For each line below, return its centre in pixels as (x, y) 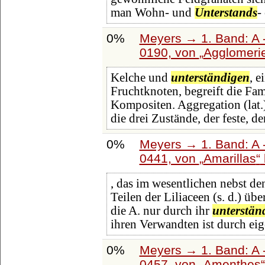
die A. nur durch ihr (161, 211)
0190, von (169, 52)
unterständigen (210, 78)
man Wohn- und (152, 13)
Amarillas (230, 158)
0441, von (169, 158)
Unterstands (226, 13)
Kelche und (140, 78)
